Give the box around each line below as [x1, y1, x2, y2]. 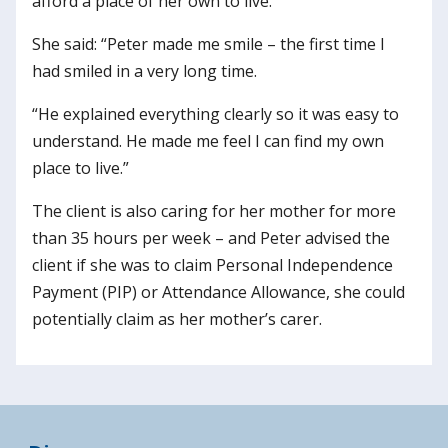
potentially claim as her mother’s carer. [32, 308, 322, 330]
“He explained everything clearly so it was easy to [32, 103, 399, 125]
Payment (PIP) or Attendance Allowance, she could [32, 281, 405, 303]
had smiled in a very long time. [32, 60, 257, 82]
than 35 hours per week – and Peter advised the [32, 227, 390, 249]
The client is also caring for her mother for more [32, 200, 396, 222]
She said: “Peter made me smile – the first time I [32, 33, 385, 55]
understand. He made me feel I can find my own [32, 130, 384, 152]
